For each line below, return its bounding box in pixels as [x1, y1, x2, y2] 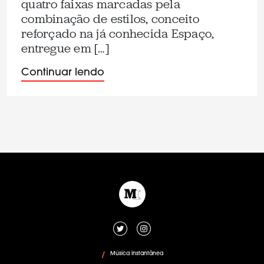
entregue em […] [21, 40, 109, 57]
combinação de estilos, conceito [21, 11, 199, 27]
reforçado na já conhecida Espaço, [21, 25, 214, 42]
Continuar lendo [21, 68, 104, 78]
